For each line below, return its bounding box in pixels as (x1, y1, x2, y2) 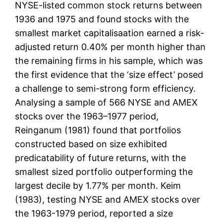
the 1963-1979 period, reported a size (15, 208, 173, 219)
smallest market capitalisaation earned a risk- (15, 28, 205, 39)
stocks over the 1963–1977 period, (15, 111, 159, 122)
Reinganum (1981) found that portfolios (15, 125, 181, 136)
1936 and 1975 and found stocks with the (15, 14, 189, 25)
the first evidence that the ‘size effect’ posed (15, 69, 204, 80)
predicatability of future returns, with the (15, 153, 186, 164)
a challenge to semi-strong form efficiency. (15, 83, 196, 94)
